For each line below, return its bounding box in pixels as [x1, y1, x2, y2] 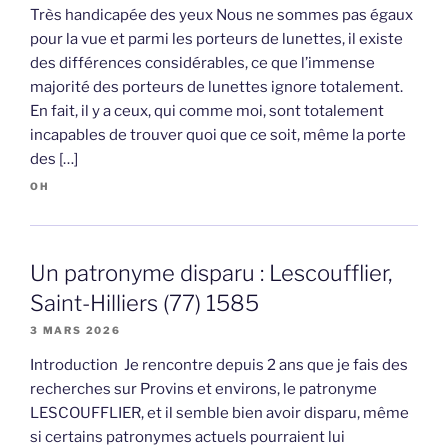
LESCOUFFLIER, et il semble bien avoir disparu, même [30, 404, 409, 423]
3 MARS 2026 [30, 324, 121, 337]
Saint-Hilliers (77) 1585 [30, 290, 259, 317]
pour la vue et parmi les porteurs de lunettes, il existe [30, 30, 403, 49]
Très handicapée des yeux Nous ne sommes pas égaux [30, 6, 413, 25]
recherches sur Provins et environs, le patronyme [30, 380, 377, 399]
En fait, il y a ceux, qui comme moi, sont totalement [30, 102, 384, 121]
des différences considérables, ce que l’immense [30, 54, 375, 73]
